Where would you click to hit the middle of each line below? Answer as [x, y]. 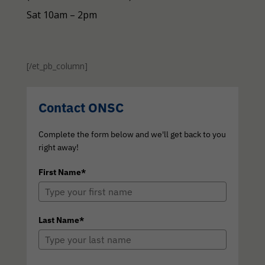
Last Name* [61, 220]
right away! [58, 148]
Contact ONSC [81, 108]
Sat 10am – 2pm [62, 15]
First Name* [62, 172]
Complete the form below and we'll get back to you [132, 135]
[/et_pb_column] [57, 66]
